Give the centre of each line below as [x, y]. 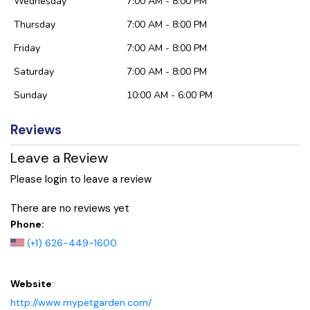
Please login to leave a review [81, 179]
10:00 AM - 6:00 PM [170, 95]
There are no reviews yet [70, 209]
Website [31, 284]
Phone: [27, 225]
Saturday [34, 71]
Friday [27, 48]
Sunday [30, 95]
